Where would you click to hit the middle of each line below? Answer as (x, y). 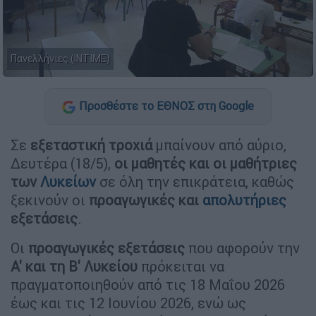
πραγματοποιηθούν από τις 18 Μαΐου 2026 (148, 284)
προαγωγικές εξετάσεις (107, 248)
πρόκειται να (181, 266)
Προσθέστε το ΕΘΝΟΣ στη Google (166, 106)
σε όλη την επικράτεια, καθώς (195, 181)
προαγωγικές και (146, 200)
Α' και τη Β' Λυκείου (74, 266)
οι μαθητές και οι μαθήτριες (206, 163)
